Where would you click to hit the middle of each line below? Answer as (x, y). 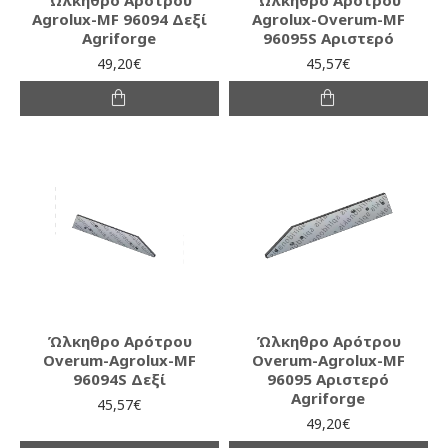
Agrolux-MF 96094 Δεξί (119, 18)
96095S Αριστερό (328, 37)
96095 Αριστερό (328, 378)
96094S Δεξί (119, 378)
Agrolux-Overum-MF (328, 18)
